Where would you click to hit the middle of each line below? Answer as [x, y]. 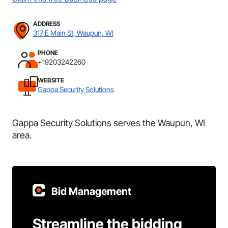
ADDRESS [47, 24]
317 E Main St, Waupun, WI [73, 33]
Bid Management [91, 191]
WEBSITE [51, 80]
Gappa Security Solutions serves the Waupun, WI [109, 123]
